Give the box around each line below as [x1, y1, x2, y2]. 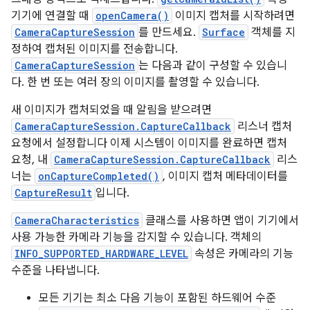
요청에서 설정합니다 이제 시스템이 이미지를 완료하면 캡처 [11, 136, 287, 150]
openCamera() [95, 9, 169, 22]
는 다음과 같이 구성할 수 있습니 [138, 59, 287, 73]
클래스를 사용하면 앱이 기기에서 [143, 214, 299, 228]
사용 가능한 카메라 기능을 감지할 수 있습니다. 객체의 [11, 230, 262, 244]
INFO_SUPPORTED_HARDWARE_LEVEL [15, 247, 188, 260]
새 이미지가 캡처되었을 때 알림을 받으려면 [11, 103, 212, 117]
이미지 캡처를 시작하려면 [172, 9, 295, 23]
